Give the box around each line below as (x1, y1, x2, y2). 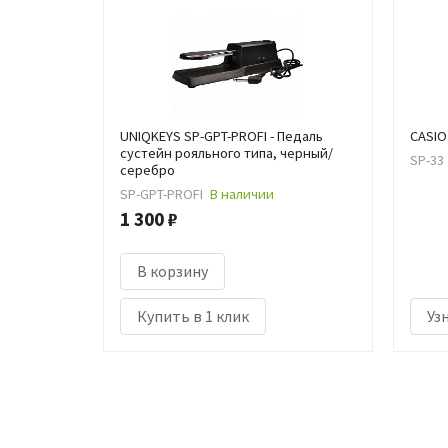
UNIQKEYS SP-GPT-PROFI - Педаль (120, 127, 323, 145)
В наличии (210, 185, 275, 204)
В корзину (137, 260, 208, 281)
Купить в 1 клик (137, 305, 249, 326)
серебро (120, 161, 175, 179)
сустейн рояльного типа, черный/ (120, 144, 333, 162)
